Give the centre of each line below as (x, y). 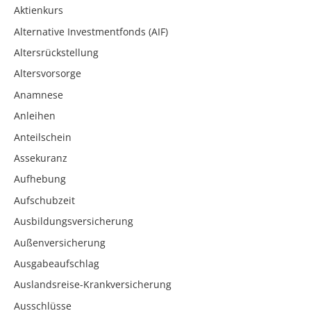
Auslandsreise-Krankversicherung (93, 285)
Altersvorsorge (48, 74)
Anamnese (39, 94)
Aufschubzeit (44, 200)
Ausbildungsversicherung (74, 221)
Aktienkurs (39, 10)
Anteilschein (43, 137)
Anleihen (35, 116)
